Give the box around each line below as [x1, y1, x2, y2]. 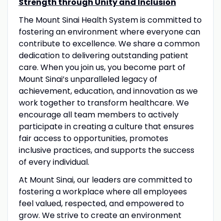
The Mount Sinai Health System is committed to [18, 14, 202, 26]
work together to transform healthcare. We [18, 97, 189, 109]
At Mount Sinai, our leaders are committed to [18, 174, 192, 185]
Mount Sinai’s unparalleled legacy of [18, 73, 157, 85]
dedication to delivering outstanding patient [18, 49, 188, 61]
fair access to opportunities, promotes [18, 132, 168, 144]
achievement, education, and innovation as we [18, 85, 198, 97]
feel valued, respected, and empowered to [18, 197, 184, 209]
